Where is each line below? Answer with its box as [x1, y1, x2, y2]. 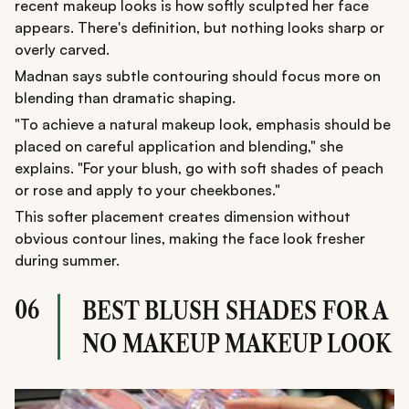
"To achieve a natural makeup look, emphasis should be [15, 115, 391, 134]
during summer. [15, 251, 120, 270]
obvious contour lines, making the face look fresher [15, 229, 365, 248]
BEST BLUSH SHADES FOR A [82, 295, 388, 327]
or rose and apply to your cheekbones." [15, 181, 280, 200]
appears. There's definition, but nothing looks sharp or [15, 18, 384, 37]
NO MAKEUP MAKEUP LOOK [82, 328, 392, 360]
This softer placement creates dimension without [15, 207, 351, 226]
